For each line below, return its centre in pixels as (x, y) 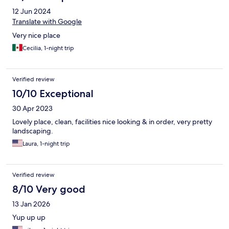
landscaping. (33, 131)
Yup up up (29, 217)
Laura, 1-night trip (46, 144)
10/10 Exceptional (53, 94)
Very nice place (36, 36)
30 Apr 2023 (32, 109)
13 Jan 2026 (31, 204)
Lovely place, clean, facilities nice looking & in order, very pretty (112, 122)
